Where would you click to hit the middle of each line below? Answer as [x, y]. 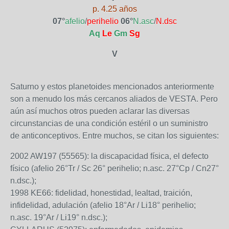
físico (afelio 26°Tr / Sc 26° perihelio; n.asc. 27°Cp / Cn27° [114, 168]
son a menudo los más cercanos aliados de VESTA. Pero [114, 99]
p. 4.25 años [114, 9]
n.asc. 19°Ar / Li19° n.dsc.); [59, 217]
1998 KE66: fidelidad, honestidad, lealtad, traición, [101, 193]
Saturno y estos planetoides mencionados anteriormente [112, 87]
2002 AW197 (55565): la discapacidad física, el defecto [109, 156]
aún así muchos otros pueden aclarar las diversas [100, 111]
